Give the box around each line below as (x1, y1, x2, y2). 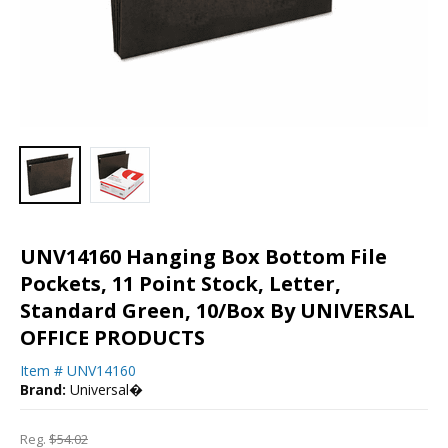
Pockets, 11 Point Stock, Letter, (20, 269, 341, 297)
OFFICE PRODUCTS (20, 323, 205, 351)
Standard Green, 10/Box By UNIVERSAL (20, 296, 415, 324)
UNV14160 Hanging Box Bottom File (20, 242, 387, 270)
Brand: (20, 379, 66, 399)
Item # (20, 360, 63, 380)
